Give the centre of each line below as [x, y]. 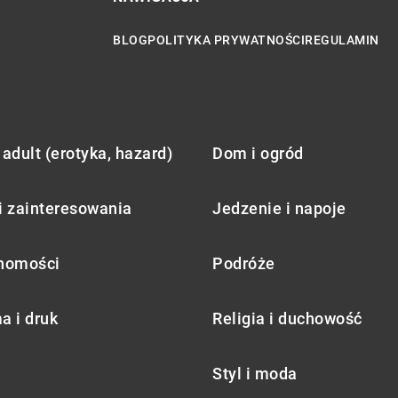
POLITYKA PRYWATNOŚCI [226, 40]
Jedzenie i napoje [279, 208]
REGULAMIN [342, 40]
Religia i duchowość [287, 318]
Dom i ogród [258, 153]
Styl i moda [255, 373]
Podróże [244, 263]
